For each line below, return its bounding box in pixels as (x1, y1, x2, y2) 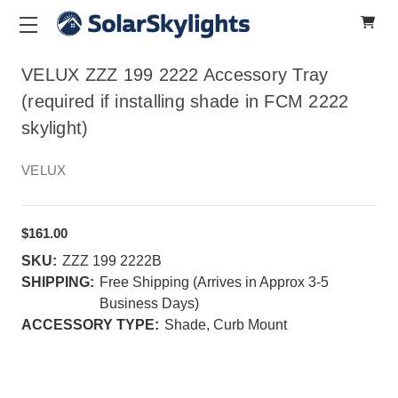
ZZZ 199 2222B (62, 253, 162, 268)
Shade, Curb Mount (164, 317, 287, 332)
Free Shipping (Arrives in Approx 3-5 (99, 275, 329, 290)
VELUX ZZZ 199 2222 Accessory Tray (21, 65, 329, 84)
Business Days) (99, 296, 199, 311)
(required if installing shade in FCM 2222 (21, 92, 349, 111)
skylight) (21, 118, 89, 138)
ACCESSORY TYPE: (21, 317, 159, 332)
